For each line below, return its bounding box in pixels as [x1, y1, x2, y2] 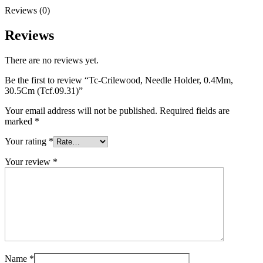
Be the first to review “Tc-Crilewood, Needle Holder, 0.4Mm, [5, 75, 233, 85]
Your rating [5, 136, 49, 146]
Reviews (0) [5, 5, 50, 15]
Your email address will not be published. [5, 105, 157, 116]
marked [5, 116, 35, 126]
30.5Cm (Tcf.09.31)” [5, 85, 83, 96]
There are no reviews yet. [5, 55, 99, 65]
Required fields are [160, 105, 230, 116]
